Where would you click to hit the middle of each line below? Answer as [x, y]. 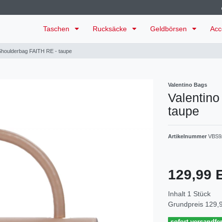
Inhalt [178, 194]
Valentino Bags [188, 85]
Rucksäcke [111, 29]
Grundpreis [187, 204]
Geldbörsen [169, 29]
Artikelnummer [188, 137]
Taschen [57, 29]
